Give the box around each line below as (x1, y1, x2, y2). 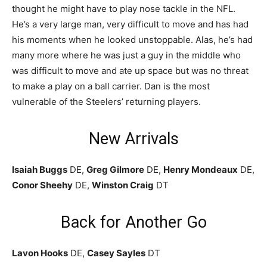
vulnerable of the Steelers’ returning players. (12, 95, 201, 107)
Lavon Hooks (12, 247, 68, 259)
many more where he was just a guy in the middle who (12, 49, 241, 61)
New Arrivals (88, 129, 179, 148)
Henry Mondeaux (163, 163, 238, 175)
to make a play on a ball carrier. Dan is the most (12, 80, 210, 92)
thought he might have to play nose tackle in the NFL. (12, 2, 235, 14)
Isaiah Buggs (12, 163, 67, 175)
